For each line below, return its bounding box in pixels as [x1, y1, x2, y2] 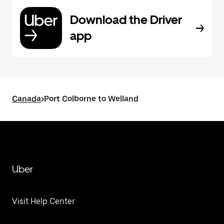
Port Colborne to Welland [44, 94, 138, 103]
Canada [12, 94, 41, 103]
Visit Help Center [12, 196, 75, 206]
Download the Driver [70, 12, 182, 27]
